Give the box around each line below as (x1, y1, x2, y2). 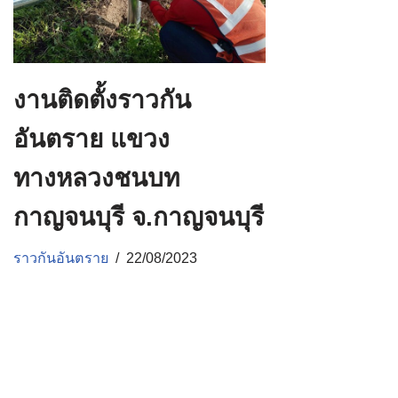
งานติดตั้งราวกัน (13, 85, 191, 114)
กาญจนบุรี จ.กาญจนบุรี (13, 203, 264, 231)
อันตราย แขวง (13, 124, 170, 153)
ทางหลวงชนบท (13, 163, 179, 192)
